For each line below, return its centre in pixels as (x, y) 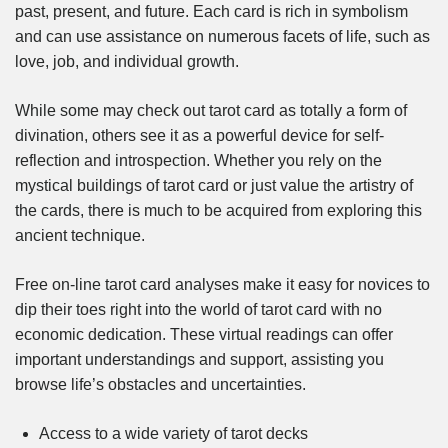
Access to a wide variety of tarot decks (173, 434)
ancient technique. (80, 236)
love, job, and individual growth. (127, 62)
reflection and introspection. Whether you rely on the (198, 161)
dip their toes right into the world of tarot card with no (198, 310)
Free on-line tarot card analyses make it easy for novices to (222, 285)
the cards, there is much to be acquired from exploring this (218, 211)
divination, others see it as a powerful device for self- (199, 136)
